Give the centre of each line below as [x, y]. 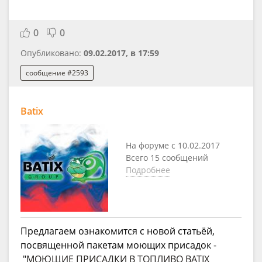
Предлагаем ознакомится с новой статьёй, [118, 231]
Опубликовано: [52, 53]
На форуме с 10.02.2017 [173, 146]
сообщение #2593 [57, 73]
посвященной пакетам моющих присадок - [120, 245]
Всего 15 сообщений [167, 158]
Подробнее [148, 170]
